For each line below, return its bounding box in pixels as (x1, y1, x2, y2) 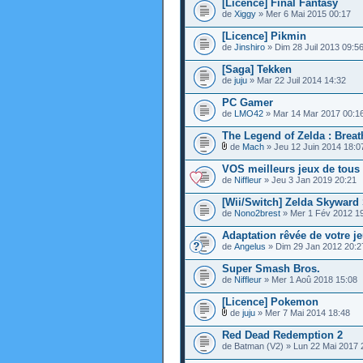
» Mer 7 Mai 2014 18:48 (255, 308, 350, 318)
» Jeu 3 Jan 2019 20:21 (262, 175, 357, 185)
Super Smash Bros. (222, 263, 320, 275)
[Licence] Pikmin (222, 30, 306, 42)
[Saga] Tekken (222, 63, 292, 75)
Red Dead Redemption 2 (222, 329, 343, 341)
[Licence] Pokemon (222, 296, 318, 308)
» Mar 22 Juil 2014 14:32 (247, 75, 346, 85)
